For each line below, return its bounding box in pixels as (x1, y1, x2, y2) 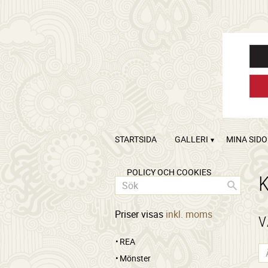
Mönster (120, 252, 151, 264)
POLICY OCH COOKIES (127, 166, 211, 178)
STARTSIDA (115, 133, 157, 145)
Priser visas (115, 208, 166, 221)
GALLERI (175, 133, 208, 145)
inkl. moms (166, 208, 212, 221)
